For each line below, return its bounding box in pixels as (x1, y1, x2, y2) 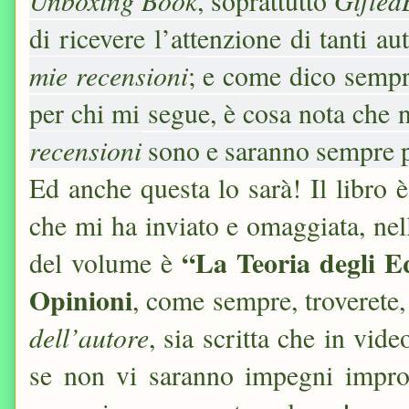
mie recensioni (29, 57, 188, 94)
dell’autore (29, 319, 149, 356)
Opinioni (29, 280, 132, 320)
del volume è (29, 245, 182, 281)
